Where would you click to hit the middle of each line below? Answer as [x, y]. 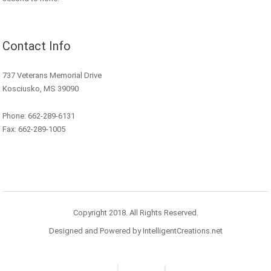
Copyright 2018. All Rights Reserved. [135, 213]
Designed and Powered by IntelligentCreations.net [135, 231]
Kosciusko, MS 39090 [41, 89]
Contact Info [37, 46]
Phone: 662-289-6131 [39, 116]
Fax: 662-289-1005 [34, 129]
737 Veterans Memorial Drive [52, 76]
